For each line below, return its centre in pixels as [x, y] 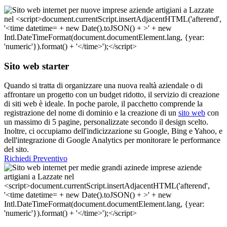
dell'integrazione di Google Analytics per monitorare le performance [112, 140]
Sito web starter [36, 66]
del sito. [16, 149]
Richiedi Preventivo [36, 159]
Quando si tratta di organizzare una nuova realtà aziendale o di [103, 86]
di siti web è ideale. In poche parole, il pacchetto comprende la [103, 104]
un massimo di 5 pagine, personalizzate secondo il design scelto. [106, 122]
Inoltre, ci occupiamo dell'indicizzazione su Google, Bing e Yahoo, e [113, 131]
